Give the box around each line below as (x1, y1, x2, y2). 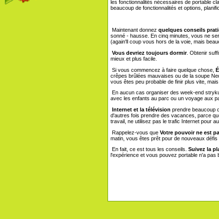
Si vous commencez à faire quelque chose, (110, 66, 214, 73)
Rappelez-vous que (110, 129, 158, 135)
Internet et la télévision (110, 106, 171, 112)
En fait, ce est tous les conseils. (110, 146, 187, 153)
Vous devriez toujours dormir (110, 49, 187, 56)
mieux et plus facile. (110, 55, 157, 62)
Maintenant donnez (110, 27, 157, 33)
